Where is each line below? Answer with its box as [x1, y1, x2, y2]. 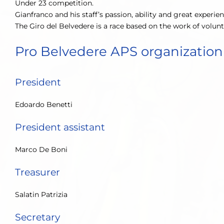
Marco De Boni [15, 145, 67, 154]
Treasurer [15, 166, 60, 178]
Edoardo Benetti [15, 100, 72, 109]
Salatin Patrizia [15, 190, 67, 199]
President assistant [15, 121, 105, 133]
